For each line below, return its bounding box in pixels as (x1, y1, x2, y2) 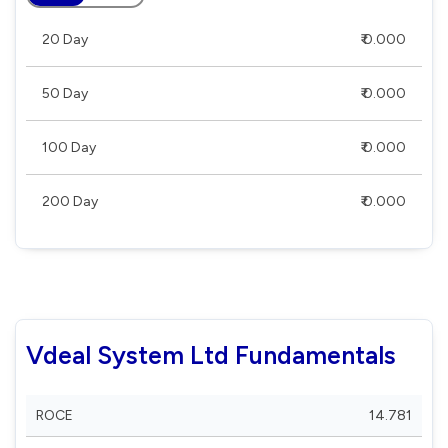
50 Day (42, 84, 88, 102)
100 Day (42, 138, 96, 156)
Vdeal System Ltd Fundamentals (26, 339, 396, 370)
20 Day (42, 30, 88, 48)
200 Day (42, 192, 98, 210)
